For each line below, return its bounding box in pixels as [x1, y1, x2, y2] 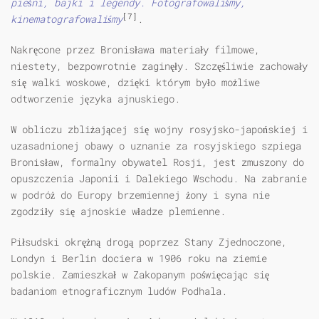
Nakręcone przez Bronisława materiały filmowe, [11, 43, 260, 57]
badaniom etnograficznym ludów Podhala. [11, 284, 227, 298]
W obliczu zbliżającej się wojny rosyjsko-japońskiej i [11, 122, 308, 137]
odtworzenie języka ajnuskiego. [11, 92, 180, 106]
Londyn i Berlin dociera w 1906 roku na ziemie [11, 251, 267, 266]
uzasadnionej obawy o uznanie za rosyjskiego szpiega [11, 139, 301, 153]
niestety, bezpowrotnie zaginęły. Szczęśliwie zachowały [11, 59, 308, 73]
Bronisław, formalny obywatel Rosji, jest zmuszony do [11, 155, 304, 169]
